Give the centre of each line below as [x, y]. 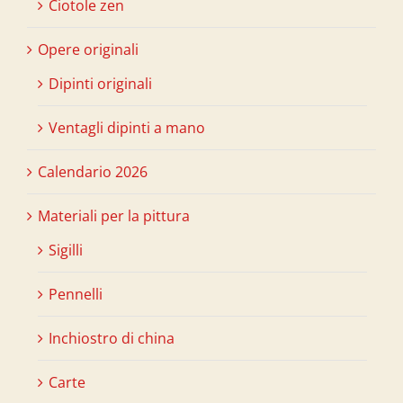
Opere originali [88, 49]
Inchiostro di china [112, 338]
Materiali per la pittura [114, 215]
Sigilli [66, 250]
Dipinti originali [100, 83]
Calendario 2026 [93, 171]
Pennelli [76, 294]
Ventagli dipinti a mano [127, 127]
